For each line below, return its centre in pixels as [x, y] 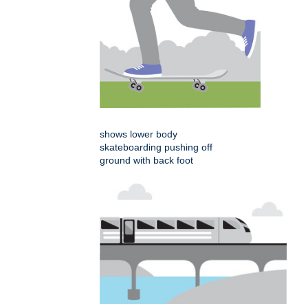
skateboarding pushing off [156, 147]
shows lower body [139, 134]
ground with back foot [146, 161]
